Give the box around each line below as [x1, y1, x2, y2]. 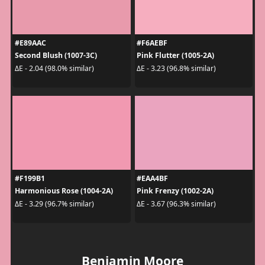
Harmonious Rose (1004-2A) [14, 186, 113, 196]
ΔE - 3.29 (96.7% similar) [14, 198, 94, 209]
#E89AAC [14, 38, 46, 49]
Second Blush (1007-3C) [14, 50, 97, 61]
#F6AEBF [137, 38, 167, 49]
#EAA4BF [137, 173, 168, 184]
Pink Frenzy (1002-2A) [137, 186, 214, 196]
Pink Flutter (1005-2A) [137, 50, 214, 61]
